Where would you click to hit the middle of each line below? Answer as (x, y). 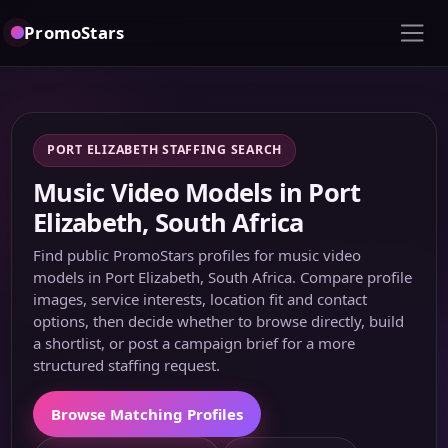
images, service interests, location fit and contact (200, 298)
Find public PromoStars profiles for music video (197, 254)
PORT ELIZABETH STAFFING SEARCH (165, 150)
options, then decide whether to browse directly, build (219, 320)
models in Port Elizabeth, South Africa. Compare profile (223, 276)
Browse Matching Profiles (147, 413)
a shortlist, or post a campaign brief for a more (194, 342)
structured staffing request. (127, 364)
